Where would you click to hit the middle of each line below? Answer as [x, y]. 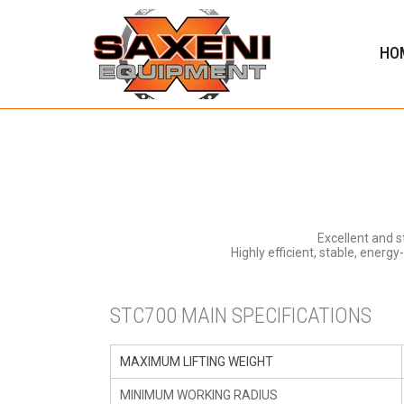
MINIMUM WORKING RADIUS [199, 395]
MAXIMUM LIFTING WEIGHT [197, 362]
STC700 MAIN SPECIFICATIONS [241, 316]
